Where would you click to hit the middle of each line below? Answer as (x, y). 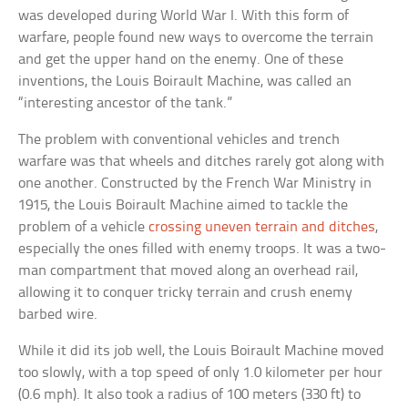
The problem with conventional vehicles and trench (179, 140)
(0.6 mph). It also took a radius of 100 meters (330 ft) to (190, 395)
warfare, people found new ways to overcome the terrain (196, 38)
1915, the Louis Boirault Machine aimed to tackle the (184, 206)
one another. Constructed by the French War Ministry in (195, 184)
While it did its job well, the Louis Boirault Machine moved (202, 352)
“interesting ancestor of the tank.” (126, 104)
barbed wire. (58, 315)
